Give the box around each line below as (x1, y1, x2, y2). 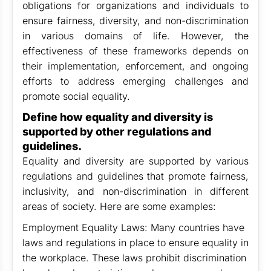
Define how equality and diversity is (22, 111, 213, 123)
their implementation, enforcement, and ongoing (22, 60, 249, 72)
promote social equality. (22, 90, 130, 102)
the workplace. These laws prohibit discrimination (22, 252, 246, 264)
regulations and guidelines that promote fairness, (22, 170, 249, 182)
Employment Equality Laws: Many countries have (22, 221, 244, 233)
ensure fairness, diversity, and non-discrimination (22, 15, 249, 27)
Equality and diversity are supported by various (22, 155, 249, 167)
